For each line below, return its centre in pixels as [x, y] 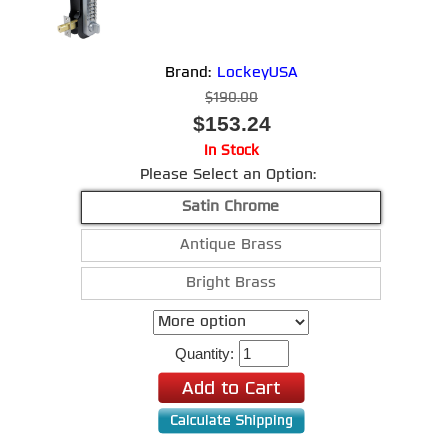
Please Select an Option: [230, 175]
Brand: [191, 73]
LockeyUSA [257, 73]
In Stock [231, 151]
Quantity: [204, 353]
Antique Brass [230, 245]
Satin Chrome [230, 207]
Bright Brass [230, 283]
